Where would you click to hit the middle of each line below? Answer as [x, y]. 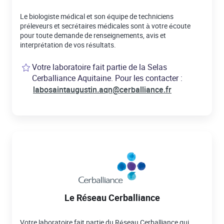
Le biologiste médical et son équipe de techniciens [97, 16]
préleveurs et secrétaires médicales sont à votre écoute [105, 26]
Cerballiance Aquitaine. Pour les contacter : [107, 78]
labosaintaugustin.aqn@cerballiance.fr [102, 89]
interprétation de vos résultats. [68, 45]
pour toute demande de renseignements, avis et [93, 35]
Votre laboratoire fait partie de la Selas [99, 67]
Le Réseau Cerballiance [112, 197]
